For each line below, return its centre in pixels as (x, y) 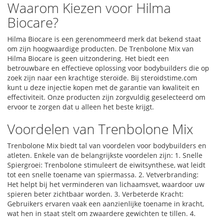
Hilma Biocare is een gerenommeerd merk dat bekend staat (104, 39)
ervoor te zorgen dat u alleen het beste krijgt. (81, 107)
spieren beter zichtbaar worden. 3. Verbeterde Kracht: (95, 194)
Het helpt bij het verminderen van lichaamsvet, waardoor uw (106, 184)
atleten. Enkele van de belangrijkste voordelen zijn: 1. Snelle (105, 155)
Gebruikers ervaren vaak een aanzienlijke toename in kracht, (106, 204)
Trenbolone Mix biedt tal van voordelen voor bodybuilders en (107, 146)
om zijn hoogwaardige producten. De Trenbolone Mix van (101, 49)
